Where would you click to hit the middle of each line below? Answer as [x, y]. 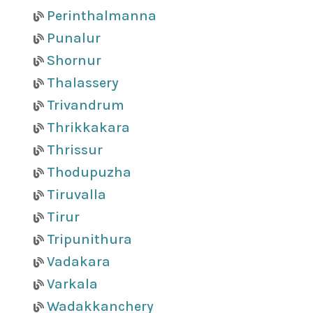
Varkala [72, 284]
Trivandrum [86, 105]
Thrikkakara [88, 128]
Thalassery [83, 83]
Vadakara [79, 262]
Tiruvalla [77, 195]
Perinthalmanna [102, 16]
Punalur [74, 38]
